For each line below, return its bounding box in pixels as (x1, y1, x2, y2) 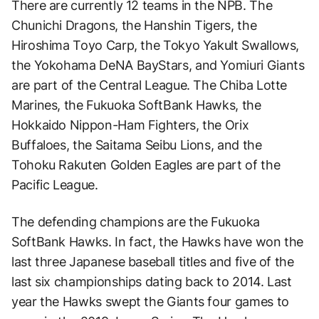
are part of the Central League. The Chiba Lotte (11, 78, 288, 93)
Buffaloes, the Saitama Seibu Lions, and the (11, 137, 262, 153)
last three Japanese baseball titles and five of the (11, 254, 294, 270)
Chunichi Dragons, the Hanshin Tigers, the (11, 18, 257, 33)
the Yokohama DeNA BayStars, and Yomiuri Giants (11, 58, 305, 73)
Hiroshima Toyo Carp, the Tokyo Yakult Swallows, (11, 38, 300, 53)
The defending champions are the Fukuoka (11, 214, 260, 230)
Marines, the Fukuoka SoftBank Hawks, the (11, 98, 261, 113)
